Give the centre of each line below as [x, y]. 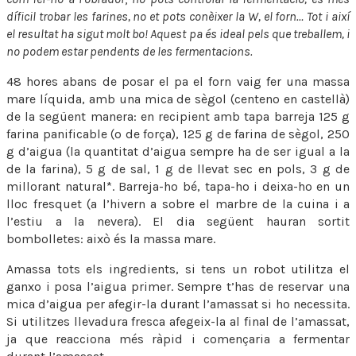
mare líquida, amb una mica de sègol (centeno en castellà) [178, 99]
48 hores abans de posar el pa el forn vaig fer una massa [178, 81]
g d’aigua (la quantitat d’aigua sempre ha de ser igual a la [178, 151]
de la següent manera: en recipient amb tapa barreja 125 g [178, 116]
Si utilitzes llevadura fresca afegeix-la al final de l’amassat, [178, 321]
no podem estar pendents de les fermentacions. [130, 51]
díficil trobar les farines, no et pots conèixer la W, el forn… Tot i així [178, 16]
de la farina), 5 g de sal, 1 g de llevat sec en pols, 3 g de [178, 168]
